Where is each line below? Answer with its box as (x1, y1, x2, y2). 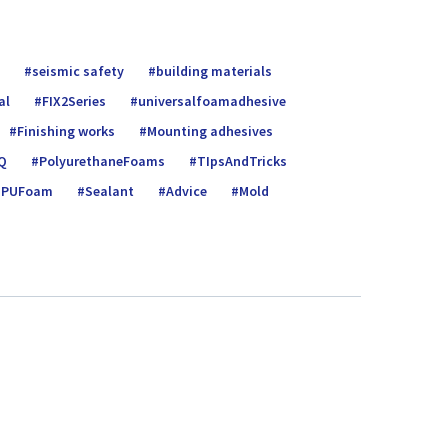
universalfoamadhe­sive (138, 92, 286, 111)
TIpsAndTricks (197, 152, 287, 171)
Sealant (85, 182, 134, 201)
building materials (156, 62, 272, 81)
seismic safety (32, 62, 124, 81)
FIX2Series (42, 92, 106, 111)
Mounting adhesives (147, 122, 273, 141)
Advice (166, 182, 207, 201)
